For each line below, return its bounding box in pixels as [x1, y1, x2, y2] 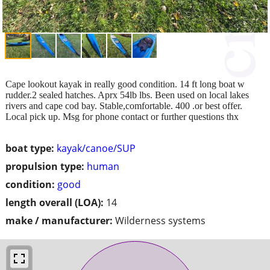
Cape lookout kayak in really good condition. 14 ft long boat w [5, 78, 245, 89]
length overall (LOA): [5, 195, 104, 209]
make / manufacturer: [5, 213, 113, 227]
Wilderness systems [115, 213, 206, 227]
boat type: [5, 141, 54, 155]
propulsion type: [5, 159, 84, 173]
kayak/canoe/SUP [57, 141, 136, 155]
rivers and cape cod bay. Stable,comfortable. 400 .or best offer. [5, 100, 242, 111]
